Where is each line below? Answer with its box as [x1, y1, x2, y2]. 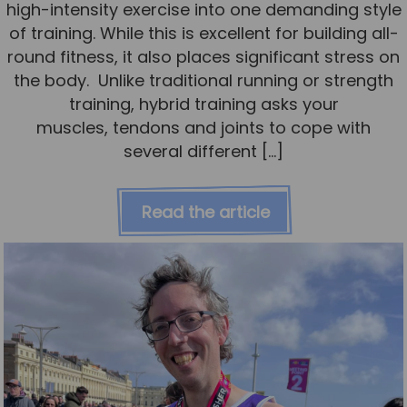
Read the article [142, 200, 271, 223]
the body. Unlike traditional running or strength [14, 69, 393, 93]
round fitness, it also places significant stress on [7, 45, 400, 69]
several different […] [124, 140, 283, 164]
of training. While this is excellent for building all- [8, 22, 399, 45]
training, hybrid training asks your [68, 93, 339, 116]
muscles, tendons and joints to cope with [36, 116, 371, 140]
